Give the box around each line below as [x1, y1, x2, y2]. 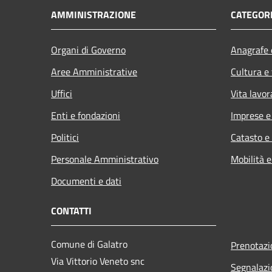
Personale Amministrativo [51, 151, 158, 166]
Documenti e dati [51, 173, 121, 188]
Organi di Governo [51, 42, 126, 57]
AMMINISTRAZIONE [51, 7, 136, 22]
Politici [51, 129, 79, 144]
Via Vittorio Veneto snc [51, 253, 144, 268]
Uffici [51, 86, 72, 101]
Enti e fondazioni [51, 107, 120, 123]
